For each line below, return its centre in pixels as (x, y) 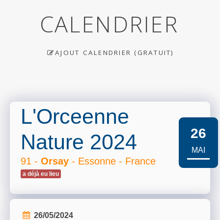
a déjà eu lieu (41, 174)
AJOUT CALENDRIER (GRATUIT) (115, 52)
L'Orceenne (75, 117)
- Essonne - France (112, 161)
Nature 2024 (79, 142)
